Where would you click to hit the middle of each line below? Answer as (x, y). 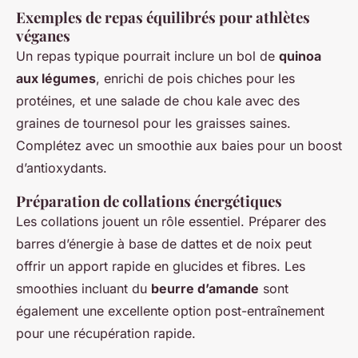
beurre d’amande (205, 288)
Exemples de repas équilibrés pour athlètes (163, 17)
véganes (43, 35)
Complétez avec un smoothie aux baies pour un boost (179, 145)
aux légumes (56, 78)
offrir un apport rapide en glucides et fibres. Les (161, 266)
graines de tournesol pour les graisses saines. (153, 123)
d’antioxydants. (62, 167)
